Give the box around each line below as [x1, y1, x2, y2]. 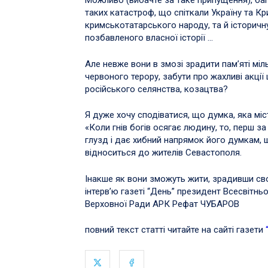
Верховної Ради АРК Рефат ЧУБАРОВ [85, 198, 239, 209]
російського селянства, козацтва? [85, 83, 228, 95]
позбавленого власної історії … [85, 32, 213, 44]
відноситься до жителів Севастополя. [85, 147, 242, 159]
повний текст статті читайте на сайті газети [85, 224, 266, 236]
